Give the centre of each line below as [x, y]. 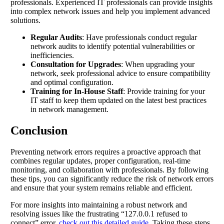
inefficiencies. [52, 55]
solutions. [25, 20]
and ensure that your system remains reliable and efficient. [101, 187]
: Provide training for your [164, 91]
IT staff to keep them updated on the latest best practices [118, 100]
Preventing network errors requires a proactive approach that [105, 151]
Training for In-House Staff [77, 91]
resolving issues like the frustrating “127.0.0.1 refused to [99, 213]
